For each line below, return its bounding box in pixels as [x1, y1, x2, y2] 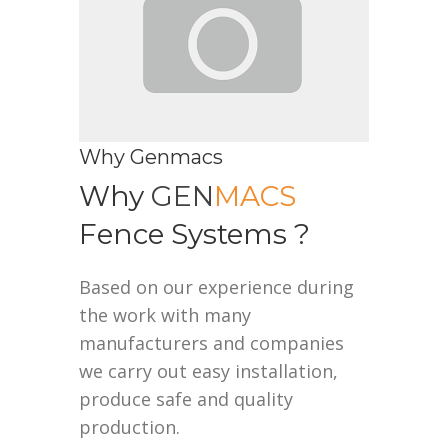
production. [79, 414, 180, 439]
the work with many [79, 302, 251, 327]
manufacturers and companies [79, 330, 344, 355]
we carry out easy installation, [79, 358, 338, 383]
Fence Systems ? [79, 216, 310, 251]
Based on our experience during [79, 274, 354, 299]
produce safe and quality [79, 386, 293, 411]
